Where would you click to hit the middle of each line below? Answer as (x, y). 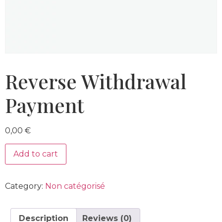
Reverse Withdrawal (96, 81)
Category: (25, 186)
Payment (45, 105)
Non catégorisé (75, 186)
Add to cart (36, 154)
